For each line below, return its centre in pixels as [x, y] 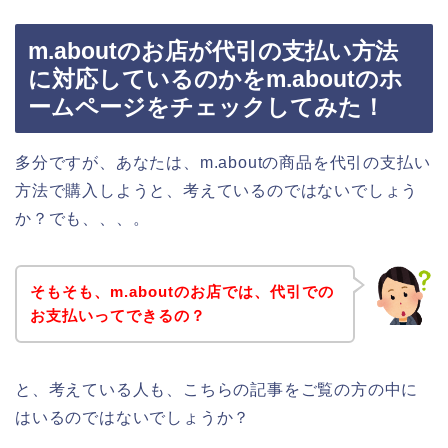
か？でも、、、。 [82, 219]
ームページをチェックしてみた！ [206, 107]
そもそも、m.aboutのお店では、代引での [181, 291]
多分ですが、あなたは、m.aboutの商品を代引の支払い [223, 163]
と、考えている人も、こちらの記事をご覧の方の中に [217, 389]
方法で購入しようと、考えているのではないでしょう [217, 191]
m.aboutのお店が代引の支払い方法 [213, 51]
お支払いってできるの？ [117, 315]
